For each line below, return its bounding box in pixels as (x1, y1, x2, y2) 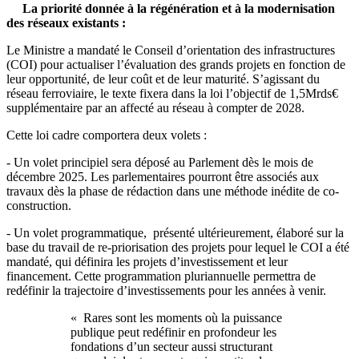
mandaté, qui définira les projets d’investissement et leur (6, 254, 288, 268)
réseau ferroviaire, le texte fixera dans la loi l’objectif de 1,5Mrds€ (6, 86, 338, 100)
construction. (6, 198, 71, 212)
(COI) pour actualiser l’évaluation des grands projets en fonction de (6, 57, 345, 71)
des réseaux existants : (6, 15, 126, 30)
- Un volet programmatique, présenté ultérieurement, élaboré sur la (6, 225, 344, 240)
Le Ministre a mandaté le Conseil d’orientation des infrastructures (6, 42, 335, 57)
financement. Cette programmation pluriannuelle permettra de (6, 268, 316, 283)
